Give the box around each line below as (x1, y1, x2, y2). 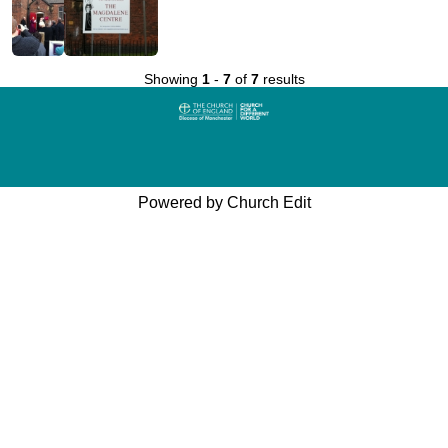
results (258, 70, 305, 87)
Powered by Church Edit (137, 193, 311, 211)
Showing (143, 70, 202, 87)
